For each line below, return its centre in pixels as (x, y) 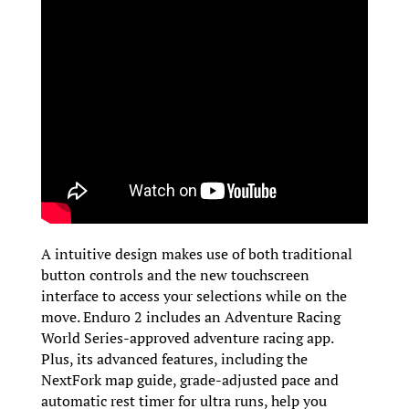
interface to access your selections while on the (194, 296)
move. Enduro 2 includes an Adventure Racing (190, 317)
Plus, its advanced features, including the (174, 359)
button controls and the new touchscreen (175, 275)
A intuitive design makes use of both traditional (196, 254)
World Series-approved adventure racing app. (187, 338)
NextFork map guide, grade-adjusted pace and (189, 380)
